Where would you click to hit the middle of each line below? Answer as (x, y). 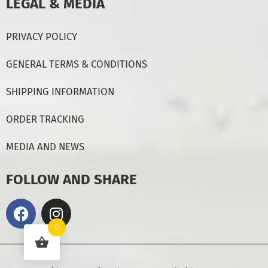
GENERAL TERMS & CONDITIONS (77, 64)
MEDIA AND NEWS (45, 147)
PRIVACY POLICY (42, 37)
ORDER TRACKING (45, 119)
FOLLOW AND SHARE (71, 180)
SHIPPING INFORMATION (60, 92)
